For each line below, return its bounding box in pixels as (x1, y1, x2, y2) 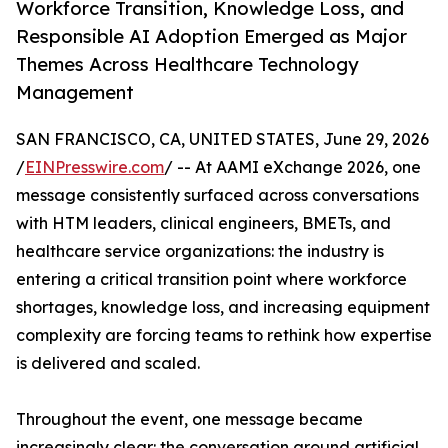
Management (16, 81, 134, 104)
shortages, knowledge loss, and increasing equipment (16, 297, 430, 318)
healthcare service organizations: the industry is (16, 241, 384, 262)
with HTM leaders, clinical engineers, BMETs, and (16, 213, 391, 234)
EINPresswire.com (25, 157, 164, 178)
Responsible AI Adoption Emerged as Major (16, 25, 407, 48)
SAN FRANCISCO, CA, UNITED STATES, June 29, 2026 (16, 129, 429, 150)
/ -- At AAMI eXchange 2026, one (164, 157, 421, 178)
